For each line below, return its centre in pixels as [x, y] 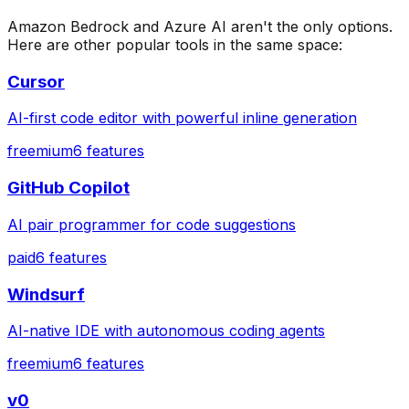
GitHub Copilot [68, 188]
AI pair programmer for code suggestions [152, 224]
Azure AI [195, 27]
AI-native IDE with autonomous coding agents [166, 331]
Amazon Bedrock [68, 27]
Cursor [36, 81]
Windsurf [46, 294]
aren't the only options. [309, 27]
